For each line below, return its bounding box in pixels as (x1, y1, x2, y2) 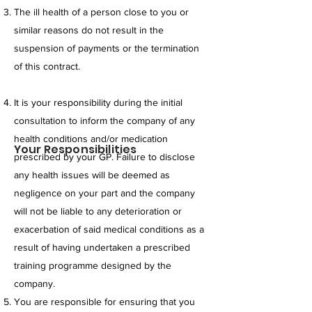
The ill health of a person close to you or (14, 6, 189, 18)
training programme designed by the (14, 260, 171, 272)
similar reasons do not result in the (14, 24, 164, 36)
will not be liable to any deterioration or (14, 205, 182, 217)
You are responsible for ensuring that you (14, 296, 195, 308)
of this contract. (14, 61, 80, 72)
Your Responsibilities (14, 141, 137, 158)
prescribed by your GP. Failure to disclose (14, 151, 195, 163)
